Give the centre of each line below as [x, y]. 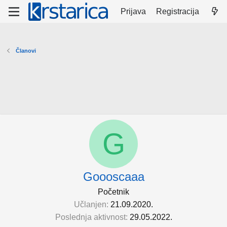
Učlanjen [90, 204]
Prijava [134, 11]
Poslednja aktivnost [90, 217]
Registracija [178, 11]
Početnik [113, 192]
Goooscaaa [113, 177]
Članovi [26, 51]
